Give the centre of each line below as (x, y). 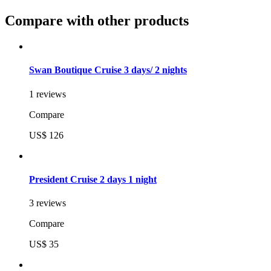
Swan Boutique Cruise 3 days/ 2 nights (108, 70)
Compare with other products (97, 21)
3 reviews (47, 203)
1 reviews (47, 94)
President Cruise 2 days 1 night (93, 179)
